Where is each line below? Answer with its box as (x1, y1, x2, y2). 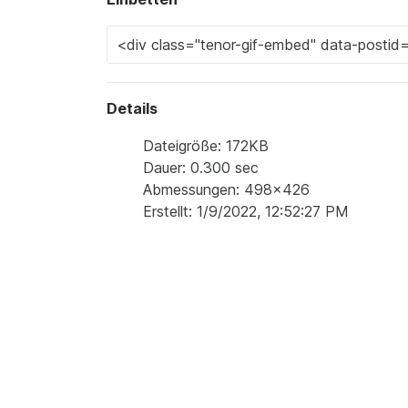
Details (107, 99, 158, 117)
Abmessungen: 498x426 (143, 180, 310, 199)
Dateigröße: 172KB (143, 137, 269, 155)
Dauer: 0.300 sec (143, 158, 259, 177)
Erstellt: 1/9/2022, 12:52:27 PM (143, 202, 349, 220)
